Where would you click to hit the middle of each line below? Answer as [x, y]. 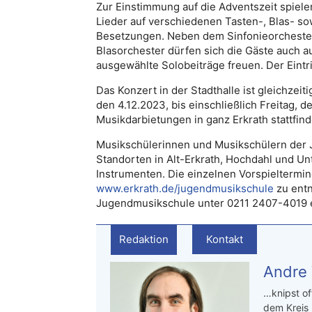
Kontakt [225, 239]
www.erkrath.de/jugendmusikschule [185, 188]
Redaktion [144, 239]
